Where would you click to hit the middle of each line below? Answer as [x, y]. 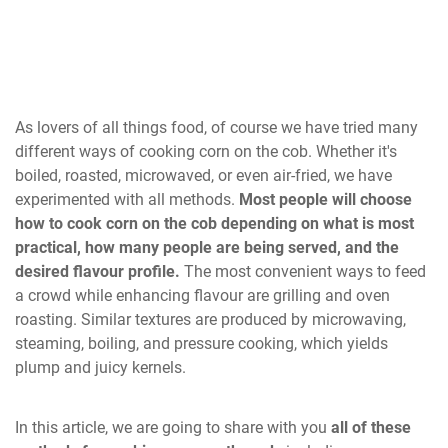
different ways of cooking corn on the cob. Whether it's [206, 151]
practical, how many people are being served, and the [207, 247]
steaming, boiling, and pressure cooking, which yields [201, 343]
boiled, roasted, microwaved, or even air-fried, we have [203, 175]
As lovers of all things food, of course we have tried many [216, 127]
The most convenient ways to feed [303, 271]
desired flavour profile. [97, 271]
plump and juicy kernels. [102, 367]
